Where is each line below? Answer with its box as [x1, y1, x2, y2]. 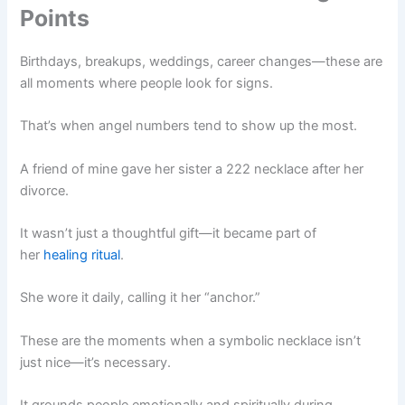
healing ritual [43, 246, 121, 263]
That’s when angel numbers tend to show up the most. [20, 118, 358, 135]
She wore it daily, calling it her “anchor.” [20, 289, 261, 306]
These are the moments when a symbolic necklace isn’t [20, 332, 362, 349]
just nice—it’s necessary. [20, 353, 172, 371]
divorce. [20, 182, 70, 199]
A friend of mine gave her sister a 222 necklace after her [20, 160, 364, 177]
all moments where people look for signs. [20, 74, 274, 91]
